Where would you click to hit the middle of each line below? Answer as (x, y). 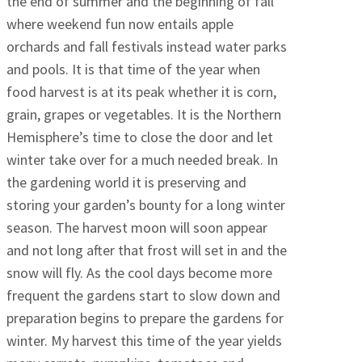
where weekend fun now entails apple (120, 24)
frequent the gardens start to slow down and (143, 296)
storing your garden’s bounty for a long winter (146, 205)
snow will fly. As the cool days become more (139, 273)
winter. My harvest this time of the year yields (144, 341)
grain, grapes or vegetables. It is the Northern (144, 115)
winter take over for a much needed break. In (142, 160)
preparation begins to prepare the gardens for (145, 318)
